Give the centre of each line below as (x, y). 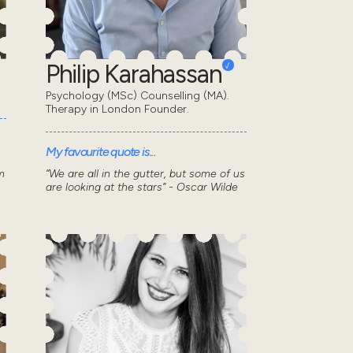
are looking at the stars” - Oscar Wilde (141, 188)
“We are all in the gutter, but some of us (145, 174)
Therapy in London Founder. (117, 110)
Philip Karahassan (134, 74)
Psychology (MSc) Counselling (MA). (137, 96)
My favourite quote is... (101, 152)
